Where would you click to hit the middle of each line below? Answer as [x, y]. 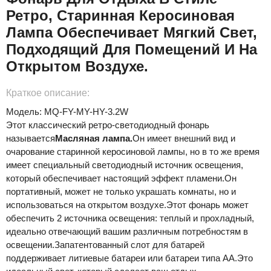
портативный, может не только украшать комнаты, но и [121, 192]
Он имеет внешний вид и [184, 139]
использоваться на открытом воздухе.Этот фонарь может [127, 205]
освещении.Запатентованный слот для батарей [105, 245]
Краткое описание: [48, 93]
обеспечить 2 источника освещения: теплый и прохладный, [130, 218]
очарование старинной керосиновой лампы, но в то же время [133, 152]
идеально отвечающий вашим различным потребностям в [127, 232]
